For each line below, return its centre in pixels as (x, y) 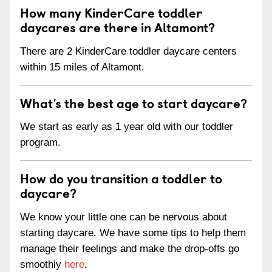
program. (40, 143)
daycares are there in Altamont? (117, 26)
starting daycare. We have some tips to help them (133, 233)
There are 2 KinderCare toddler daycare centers (128, 51)
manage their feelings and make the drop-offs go (130, 249)
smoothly (42, 264)
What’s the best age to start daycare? (134, 102)
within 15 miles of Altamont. (82, 67)
